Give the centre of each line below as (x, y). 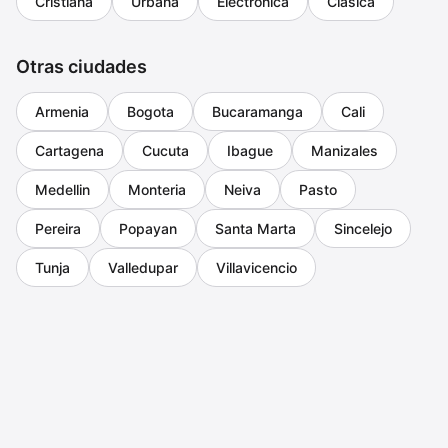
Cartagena (69, 150)
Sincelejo (363, 228)
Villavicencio (256, 267)
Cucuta (165, 150)
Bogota (150, 111)
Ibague (250, 150)
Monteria (157, 189)
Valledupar (143, 267)
